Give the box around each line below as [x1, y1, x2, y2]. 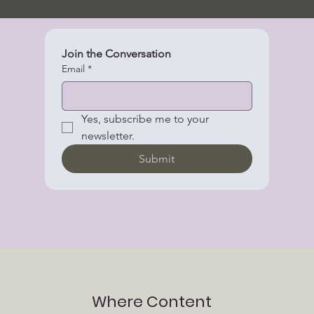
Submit [139, 151, 175, 165]
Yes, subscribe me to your [81, 111, 209, 125]
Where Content [91, 290, 212, 313]
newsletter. [81, 128, 135, 142]
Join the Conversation [62, 46, 171, 60]
